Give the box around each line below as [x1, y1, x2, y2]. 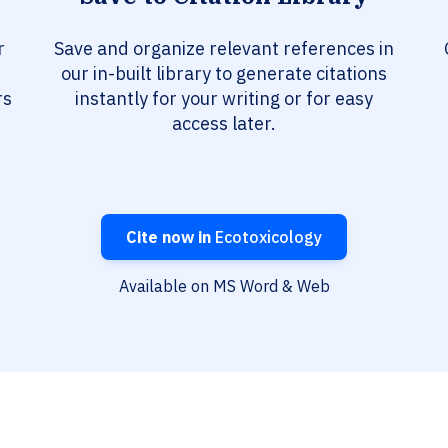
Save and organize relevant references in [54, 37, 394, 61]
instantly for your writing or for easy [75, 87, 373, 111]
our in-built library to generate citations [61, 62, 387, 86]
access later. [172, 112, 276, 136]
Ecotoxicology [211, 227, 322, 248]
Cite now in [126, 227, 211, 248]
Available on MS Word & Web [118, 276, 330, 297]
